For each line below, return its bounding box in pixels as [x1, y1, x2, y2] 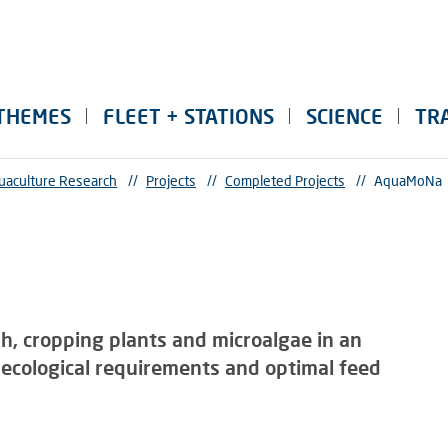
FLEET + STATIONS [103, 104, 274, 129]
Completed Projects [225, 172, 345, 189]
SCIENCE [306, 104, 383, 129]
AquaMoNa [374, 172, 442, 189]
